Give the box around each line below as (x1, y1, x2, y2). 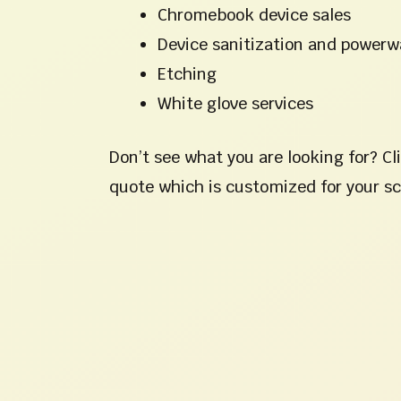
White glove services (158, 93, 313, 115)
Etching (158, 64, 217, 85)
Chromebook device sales (158, 4, 351, 26)
